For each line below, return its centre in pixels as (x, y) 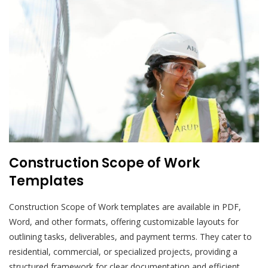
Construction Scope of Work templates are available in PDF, (125, 206)
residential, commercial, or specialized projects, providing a (123, 251)
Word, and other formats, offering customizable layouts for (124, 221)
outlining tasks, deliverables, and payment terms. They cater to (130, 236)
